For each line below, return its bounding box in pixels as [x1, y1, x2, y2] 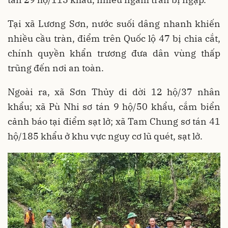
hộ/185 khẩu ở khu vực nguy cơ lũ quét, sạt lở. [8, 130, 203, 142]
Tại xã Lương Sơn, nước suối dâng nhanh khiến [8, 17, 220, 30]
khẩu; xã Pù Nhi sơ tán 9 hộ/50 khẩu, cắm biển [8, 100, 220, 112]
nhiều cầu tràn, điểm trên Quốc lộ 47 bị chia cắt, [8, 32, 220, 44]
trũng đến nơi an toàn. [8, 62, 104, 74]
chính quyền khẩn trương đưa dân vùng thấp [8, 47, 220, 59]
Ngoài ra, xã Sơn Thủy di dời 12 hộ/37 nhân [8, 85, 220, 98]
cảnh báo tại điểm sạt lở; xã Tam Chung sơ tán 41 [8, 115, 220, 127]
